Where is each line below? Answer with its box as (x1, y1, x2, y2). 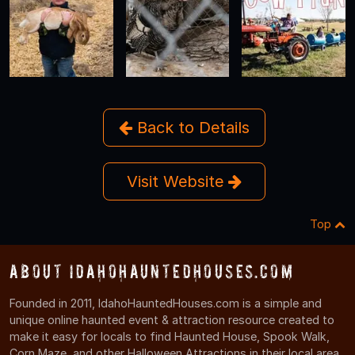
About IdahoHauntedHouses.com (10, 260, 295, 282)
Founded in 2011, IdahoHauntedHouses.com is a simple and (10, 296, 322, 310)
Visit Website (126, 171, 228, 191)
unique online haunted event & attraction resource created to (10, 312, 334, 326)
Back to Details (132, 118, 250, 138)
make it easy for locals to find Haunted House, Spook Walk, (10, 329, 330, 343)
